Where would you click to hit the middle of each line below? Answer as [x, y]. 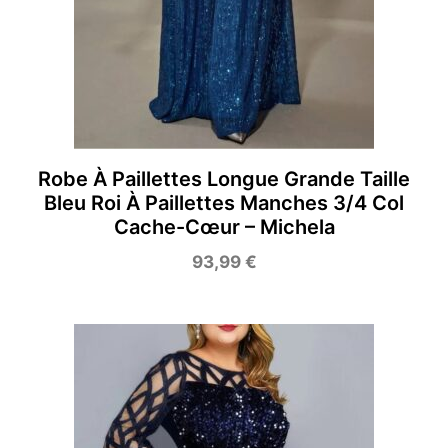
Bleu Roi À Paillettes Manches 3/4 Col [224, 202]
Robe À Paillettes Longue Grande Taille [224, 178]
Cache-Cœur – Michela [224, 226]
